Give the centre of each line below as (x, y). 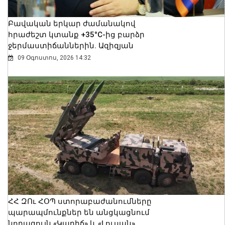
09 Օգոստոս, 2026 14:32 (53, 58)
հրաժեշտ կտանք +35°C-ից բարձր (76, 35)
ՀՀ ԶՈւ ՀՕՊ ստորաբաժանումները (80, 201)
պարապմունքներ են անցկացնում (79, 212)
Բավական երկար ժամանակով (72, 24)
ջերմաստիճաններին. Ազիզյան (71, 46)
